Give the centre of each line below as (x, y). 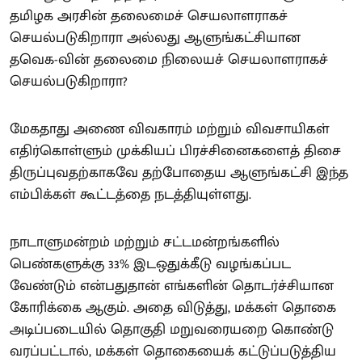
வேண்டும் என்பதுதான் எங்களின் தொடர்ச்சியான (172, 286)
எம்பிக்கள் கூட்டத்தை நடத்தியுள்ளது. (130, 195)
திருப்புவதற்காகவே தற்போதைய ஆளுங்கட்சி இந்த (179, 173)
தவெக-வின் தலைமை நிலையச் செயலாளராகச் (169, 60)
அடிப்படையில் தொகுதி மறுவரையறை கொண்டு (172, 330)
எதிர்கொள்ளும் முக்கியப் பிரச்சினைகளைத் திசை (175, 151)
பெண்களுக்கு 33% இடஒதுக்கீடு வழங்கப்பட (150, 264)
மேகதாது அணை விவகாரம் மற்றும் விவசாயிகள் (170, 129)
